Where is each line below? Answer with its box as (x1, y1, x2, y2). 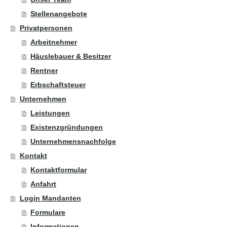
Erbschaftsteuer (30, 80, 86, 89)
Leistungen (30, 108, 70, 117)
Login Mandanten (19, 194, 81, 202)
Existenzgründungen (30, 123, 103, 131)
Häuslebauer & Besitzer (30, 52, 111, 60)
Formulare (30, 208, 66, 216)
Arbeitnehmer (30, 37, 78, 46)
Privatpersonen (19, 23, 72, 32)
